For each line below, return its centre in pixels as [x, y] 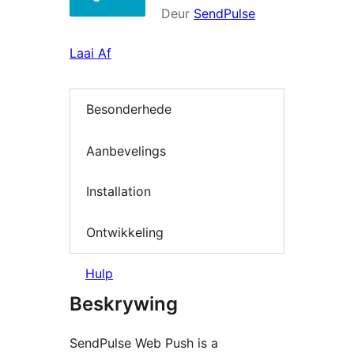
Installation [119, 192]
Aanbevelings [126, 151]
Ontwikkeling [125, 232]
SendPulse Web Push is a [144, 343]
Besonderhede [129, 109]
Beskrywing [124, 304]
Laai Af [90, 53]
